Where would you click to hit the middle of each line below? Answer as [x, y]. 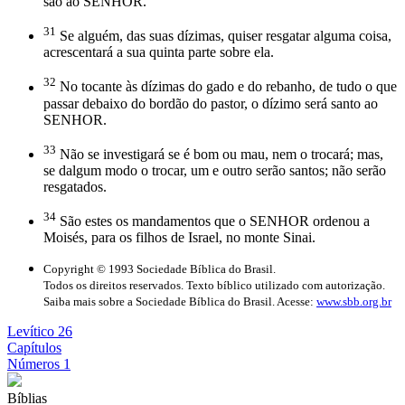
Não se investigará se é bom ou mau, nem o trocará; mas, [220, 154]
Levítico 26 [40, 332]
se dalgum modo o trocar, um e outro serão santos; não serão [215, 170]
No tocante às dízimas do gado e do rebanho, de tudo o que [226, 87]
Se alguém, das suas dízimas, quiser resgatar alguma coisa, [224, 36]
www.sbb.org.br [354, 302]
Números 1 [39, 364]
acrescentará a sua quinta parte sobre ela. [159, 52]
